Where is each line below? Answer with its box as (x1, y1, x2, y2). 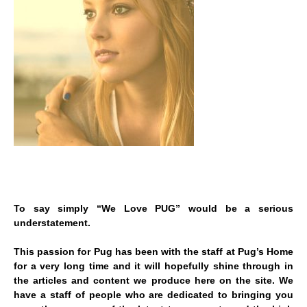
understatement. (14, 217, 90, 229)
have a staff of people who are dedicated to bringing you (14, 289, 293, 301)
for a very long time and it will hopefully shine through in (14, 260, 293, 272)
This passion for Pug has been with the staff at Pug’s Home (14, 246, 293, 258)
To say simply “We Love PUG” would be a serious (14, 203, 293, 214)
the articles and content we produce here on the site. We (14, 275, 293, 286)
